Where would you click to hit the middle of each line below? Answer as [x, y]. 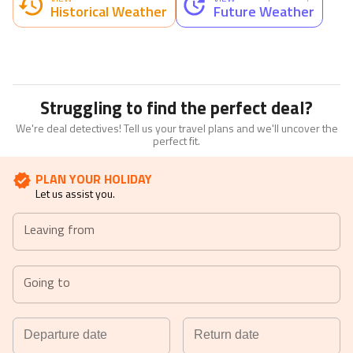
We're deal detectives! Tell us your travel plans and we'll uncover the [176, 128]
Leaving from [59, 230]
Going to [47, 282]
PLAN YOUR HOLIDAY [94, 179]
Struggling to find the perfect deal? [176, 108]
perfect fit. [176, 141]
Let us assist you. [75, 194]
